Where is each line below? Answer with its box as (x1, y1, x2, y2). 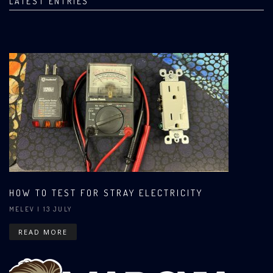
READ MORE (18, 227, 68, 236)
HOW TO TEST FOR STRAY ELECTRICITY (9, 186, 203, 199)
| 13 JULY (35, 204, 73, 213)
